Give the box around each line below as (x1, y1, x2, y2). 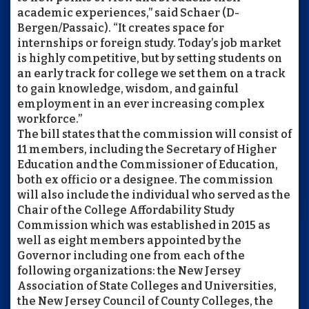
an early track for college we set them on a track (17, 67, 286, 80)
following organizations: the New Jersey (17, 264, 241, 277)
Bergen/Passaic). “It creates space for (17, 21, 224, 34)
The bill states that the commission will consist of (17, 128, 292, 141)
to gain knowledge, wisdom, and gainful (17, 82, 239, 95)
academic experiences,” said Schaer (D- (17, 6, 239, 19)
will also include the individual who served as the (17, 188, 290, 201)
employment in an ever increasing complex (17, 97, 265, 110)
